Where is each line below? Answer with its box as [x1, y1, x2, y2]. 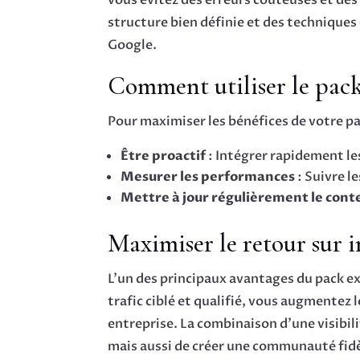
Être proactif [121, 147, 207, 166]
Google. [108, 36, 157, 55]
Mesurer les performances [121, 168, 296, 186]
